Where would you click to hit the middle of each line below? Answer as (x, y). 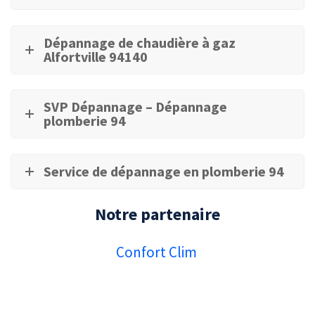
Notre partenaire (157, 214)
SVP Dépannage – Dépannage (135, 107)
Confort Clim (157, 252)
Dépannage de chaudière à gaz (140, 42)
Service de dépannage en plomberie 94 (164, 172)
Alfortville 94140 (96, 56)
